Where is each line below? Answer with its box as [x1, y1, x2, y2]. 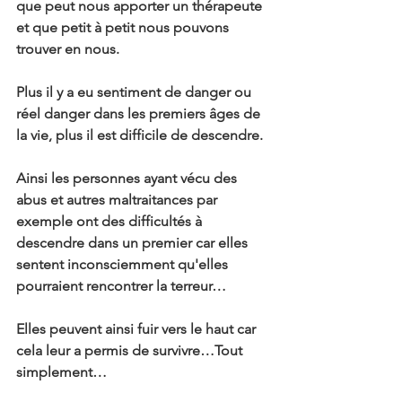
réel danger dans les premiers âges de [16, 105, 264, 122]
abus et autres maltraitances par [16, 191, 221, 208]
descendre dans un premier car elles [16, 234, 251, 251]
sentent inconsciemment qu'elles [16, 256, 232, 273]
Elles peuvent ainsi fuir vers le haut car [16, 320, 259, 337]
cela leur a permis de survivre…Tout [16, 342, 246, 359]
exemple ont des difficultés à [16, 213, 205, 230]
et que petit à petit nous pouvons [16, 19, 232, 36]
